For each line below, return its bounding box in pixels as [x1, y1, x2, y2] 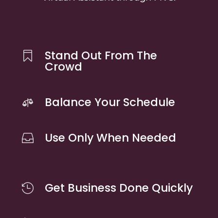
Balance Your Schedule [44, 94, 175, 110]
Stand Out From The [44, 48, 157, 63]
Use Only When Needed [44, 130, 176, 145]
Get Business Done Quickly [44, 180, 193, 196]
